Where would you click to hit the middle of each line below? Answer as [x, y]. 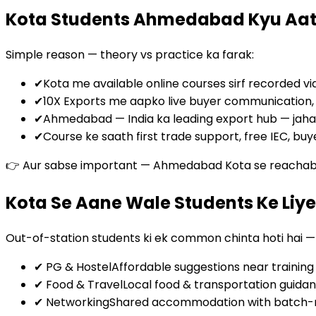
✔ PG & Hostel [73, 267]
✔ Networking [72, 302]
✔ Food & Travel [78, 284]
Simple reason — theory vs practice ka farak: [130, 54]
